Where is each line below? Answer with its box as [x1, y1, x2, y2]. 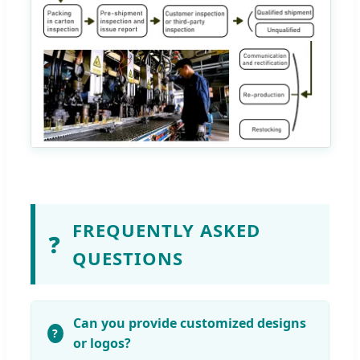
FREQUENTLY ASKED [72, 217, 260, 242]
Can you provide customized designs [72, 313, 306, 332]
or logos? [72, 333, 131, 352]
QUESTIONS [72, 245, 183, 270]
